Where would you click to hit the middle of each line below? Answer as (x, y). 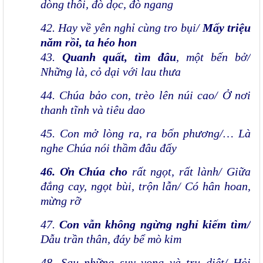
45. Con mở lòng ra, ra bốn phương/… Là (146, 134)
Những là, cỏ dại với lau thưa (111, 72)
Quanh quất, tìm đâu (119, 57)
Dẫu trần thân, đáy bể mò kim (111, 239)
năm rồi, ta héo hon (90, 43)
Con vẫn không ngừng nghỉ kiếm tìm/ (155, 225)
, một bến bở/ (213, 57)
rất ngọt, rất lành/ (177, 172)
